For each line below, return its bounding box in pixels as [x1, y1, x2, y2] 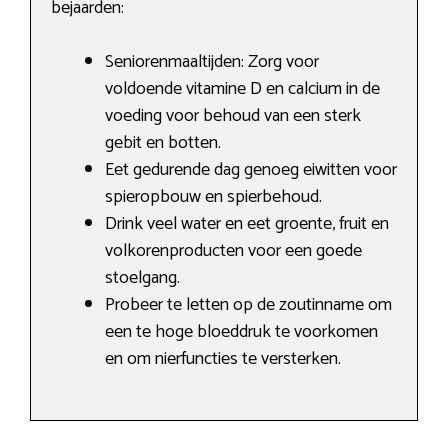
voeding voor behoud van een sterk [105, 101, 361, 132]
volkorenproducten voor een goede [105, 236, 362, 267]
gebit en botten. [105, 128, 221, 159]
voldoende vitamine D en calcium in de [105, 74, 380, 105]
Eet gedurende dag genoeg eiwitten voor [105, 155, 397, 186]
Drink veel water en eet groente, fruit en [105, 209, 389, 240]
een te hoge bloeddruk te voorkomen [105, 317, 378, 348]
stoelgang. [105, 263, 180, 294]
